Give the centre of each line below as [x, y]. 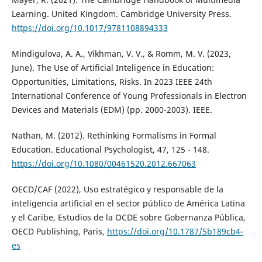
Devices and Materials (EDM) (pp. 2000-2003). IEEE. [112, 110]
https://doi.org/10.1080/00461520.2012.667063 [104, 164]
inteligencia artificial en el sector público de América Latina [128, 204]
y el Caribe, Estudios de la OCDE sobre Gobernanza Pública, [128, 218]
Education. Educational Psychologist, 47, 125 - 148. [110, 150]
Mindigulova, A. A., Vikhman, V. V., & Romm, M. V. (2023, [121, 54]
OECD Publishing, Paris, [59, 232]
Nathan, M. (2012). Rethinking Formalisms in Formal [114, 136]
